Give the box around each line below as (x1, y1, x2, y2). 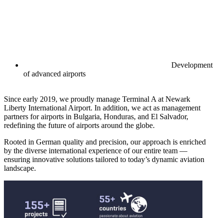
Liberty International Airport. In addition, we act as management (4, 104, 200, 112)
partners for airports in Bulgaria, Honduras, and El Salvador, (4, 112, 188, 121)
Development (169, 61, 213, 70)
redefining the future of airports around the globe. (4, 121, 155, 130)
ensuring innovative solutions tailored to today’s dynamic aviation (4, 155, 204, 164)
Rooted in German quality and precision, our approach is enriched (4, 138, 206, 146)
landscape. (4, 164, 36, 173)
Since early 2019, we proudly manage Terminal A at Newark (4, 95, 190, 104)
